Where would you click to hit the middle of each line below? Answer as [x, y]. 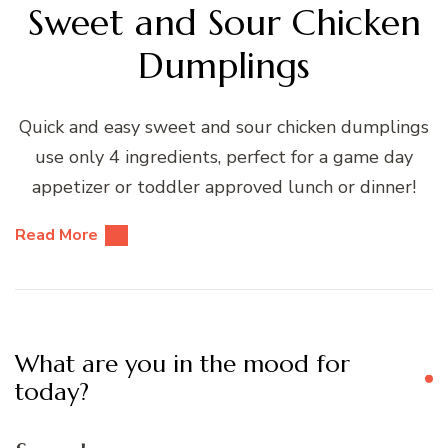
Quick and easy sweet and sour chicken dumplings [224, 127]
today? [52, 392]
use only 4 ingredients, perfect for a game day [224, 157]
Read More [56, 235]
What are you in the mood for [182, 364]
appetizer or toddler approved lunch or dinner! [224, 187]
